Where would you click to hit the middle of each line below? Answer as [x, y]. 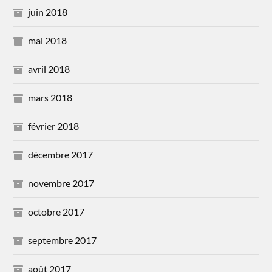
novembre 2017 [61, 183]
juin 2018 [48, 12]
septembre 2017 [63, 240]
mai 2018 [48, 40]
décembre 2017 [61, 154]
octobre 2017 [56, 211]
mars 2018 [50, 97]
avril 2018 [49, 69]
